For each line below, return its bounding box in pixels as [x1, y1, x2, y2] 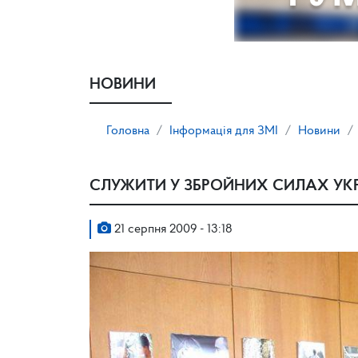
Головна [106, 125, 149, 137]
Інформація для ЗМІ [169, 125, 278, 137]
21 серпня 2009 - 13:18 [111, 223, 233, 236]
